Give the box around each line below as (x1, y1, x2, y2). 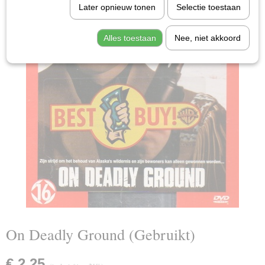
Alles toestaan (103, 33, 156, 43)
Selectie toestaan (176, 2, 241, 12)
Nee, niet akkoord (174, 33, 241, 43)
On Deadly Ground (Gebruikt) (6, 224, 195, 244)
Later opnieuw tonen (78, 2, 156, 12)
